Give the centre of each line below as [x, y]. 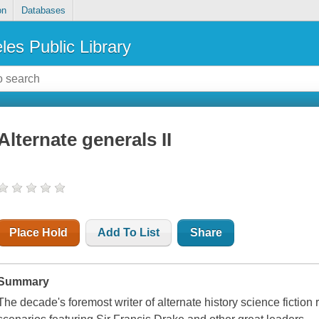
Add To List [129, 233]
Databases [43, 11]
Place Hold [39, 233]
